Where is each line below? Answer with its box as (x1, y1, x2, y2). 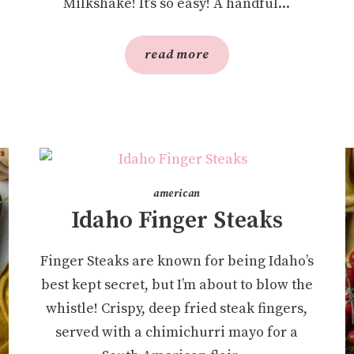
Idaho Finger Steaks (70, 205, 283, 235)
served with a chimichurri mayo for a (55, 322, 299, 341)
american (153, 186, 201, 200)
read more (145, 46, 209, 62)
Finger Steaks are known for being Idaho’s (40, 251, 314, 270)
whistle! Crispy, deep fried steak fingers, (46, 299, 308, 318)
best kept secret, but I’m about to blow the (40, 275, 313, 294)
